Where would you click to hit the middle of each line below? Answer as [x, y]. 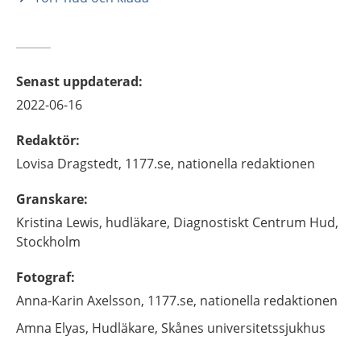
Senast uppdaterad [77, 81]
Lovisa [35, 164]
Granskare [50, 199]
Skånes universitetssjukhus [243, 328]
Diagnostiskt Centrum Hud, [256, 222]
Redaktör [46, 140]
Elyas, [72, 328]
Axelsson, [116, 301]
